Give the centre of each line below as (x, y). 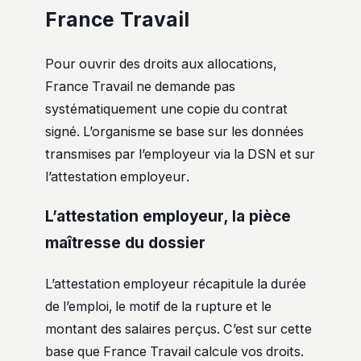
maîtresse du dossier (125, 243)
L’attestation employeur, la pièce (168, 216)
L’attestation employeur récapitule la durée (176, 283)
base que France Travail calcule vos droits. (174, 351)
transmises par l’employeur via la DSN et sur (180, 154)
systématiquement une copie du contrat (166, 108)
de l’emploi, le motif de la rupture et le (158, 306)
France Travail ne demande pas (140, 86)
